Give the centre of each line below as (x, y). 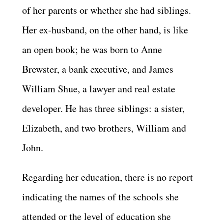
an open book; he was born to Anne (92, 49)
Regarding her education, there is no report (108, 177)
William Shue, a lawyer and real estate (99, 88)
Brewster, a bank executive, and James (98, 69)
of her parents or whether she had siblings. (107, 10)
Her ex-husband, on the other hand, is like (105, 29)
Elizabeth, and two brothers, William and (104, 128)
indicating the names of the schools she (100, 196)
